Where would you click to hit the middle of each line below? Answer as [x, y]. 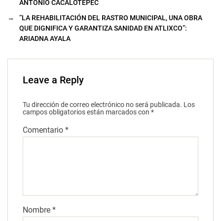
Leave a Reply [53, 80]
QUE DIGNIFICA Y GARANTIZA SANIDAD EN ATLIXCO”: [103, 28]
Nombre [37, 210]
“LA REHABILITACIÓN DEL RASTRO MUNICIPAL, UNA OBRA [111, 18]
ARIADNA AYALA [45, 39]
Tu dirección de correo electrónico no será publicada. [102, 105]
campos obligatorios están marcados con [87, 112]
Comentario [44, 130]
